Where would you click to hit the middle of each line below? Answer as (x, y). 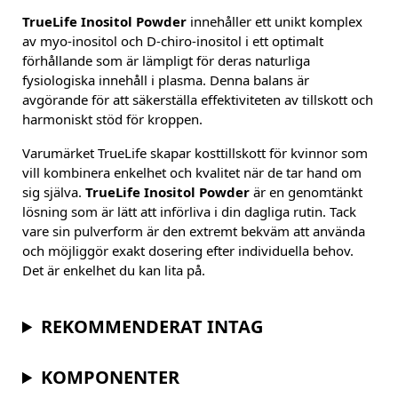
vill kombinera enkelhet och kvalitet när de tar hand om (192, 173)
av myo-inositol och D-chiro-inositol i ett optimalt (173, 41)
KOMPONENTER (111, 377)
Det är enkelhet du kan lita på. (114, 271)
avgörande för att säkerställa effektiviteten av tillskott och (198, 100)
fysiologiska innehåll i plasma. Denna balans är (166, 80)
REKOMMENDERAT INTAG (152, 326)
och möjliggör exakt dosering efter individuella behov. (188, 251)
